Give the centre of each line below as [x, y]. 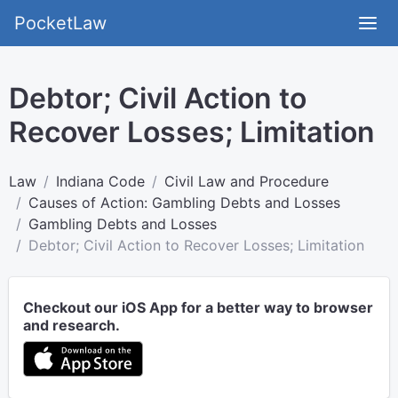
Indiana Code [100, 181]
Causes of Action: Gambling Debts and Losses [184, 203]
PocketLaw [60, 23]
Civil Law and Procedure [247, 181]
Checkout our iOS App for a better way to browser [198, 307]
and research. [72, 325]
